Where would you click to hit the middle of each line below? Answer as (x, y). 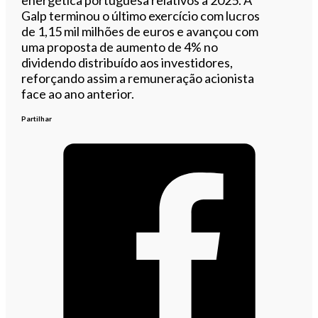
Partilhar (37, 118)
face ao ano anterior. (78, 93)
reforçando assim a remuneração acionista (138, 78)
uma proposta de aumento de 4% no (120, 46)
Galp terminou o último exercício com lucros (141, 15)
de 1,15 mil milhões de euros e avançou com (140, 31)
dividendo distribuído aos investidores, (127, 62)
